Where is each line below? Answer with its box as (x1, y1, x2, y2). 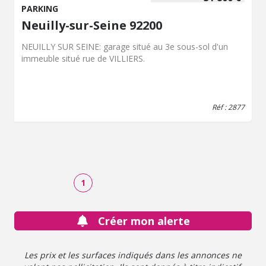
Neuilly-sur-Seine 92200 (21, 17, 162, 33)
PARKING (21, 3, 58, 14)
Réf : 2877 (212, 102, 245, 112)
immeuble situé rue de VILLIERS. (21, 53, 145, 64)
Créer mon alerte (97, 214, 190, 228)
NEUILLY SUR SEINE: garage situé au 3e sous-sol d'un (21, 41, 228, 52)
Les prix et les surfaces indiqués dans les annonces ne (24, 249, 242, 261)
